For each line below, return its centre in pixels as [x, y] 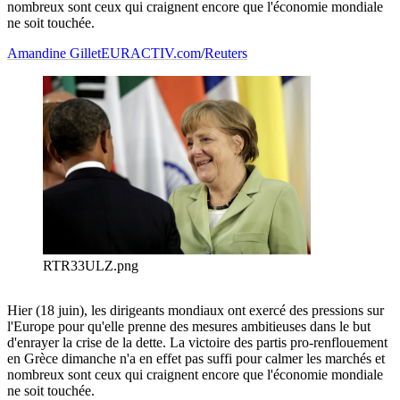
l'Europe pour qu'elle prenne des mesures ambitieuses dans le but [189, 327]
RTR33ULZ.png [91, 266]
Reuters [226, 54]
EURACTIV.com [151, 54]
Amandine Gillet [54, 54]
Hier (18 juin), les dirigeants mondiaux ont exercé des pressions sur [196, 311]
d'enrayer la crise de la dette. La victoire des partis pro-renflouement [197, 343]
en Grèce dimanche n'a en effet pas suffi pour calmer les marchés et [196, 359]
